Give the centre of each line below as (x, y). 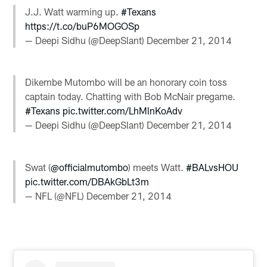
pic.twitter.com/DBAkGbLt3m (87, 181)
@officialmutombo (90, 167)
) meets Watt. (157, 167)
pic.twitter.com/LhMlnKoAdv (123, 111)
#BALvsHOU (212, 167)
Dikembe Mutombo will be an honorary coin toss (126, 82)
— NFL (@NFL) (56, 195)
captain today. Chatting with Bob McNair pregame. (131, 97)
